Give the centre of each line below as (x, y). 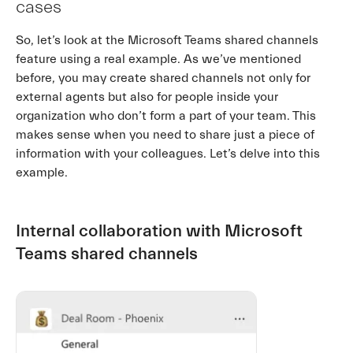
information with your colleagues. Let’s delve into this (168, 153)
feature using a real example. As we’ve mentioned (158, 59)
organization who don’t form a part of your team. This (166, 115)
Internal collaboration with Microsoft (159, 231)
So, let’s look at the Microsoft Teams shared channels (167, 40)
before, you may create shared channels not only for (163, 78)
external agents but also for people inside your (147, 97)
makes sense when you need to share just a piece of (165, 134)
